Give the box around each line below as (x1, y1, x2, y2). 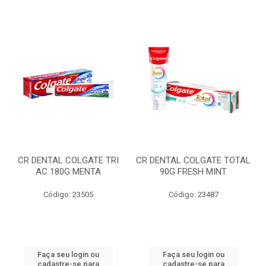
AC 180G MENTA (35, 166, 101, 177)
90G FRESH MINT (160, 166, 227, 177)
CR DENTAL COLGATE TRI (17, 155, 119, 166)
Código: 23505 (43, 190, 93, 199)
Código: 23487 (168, 190, 218, 199)
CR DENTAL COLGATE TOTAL (136, 155, 251, 166)
